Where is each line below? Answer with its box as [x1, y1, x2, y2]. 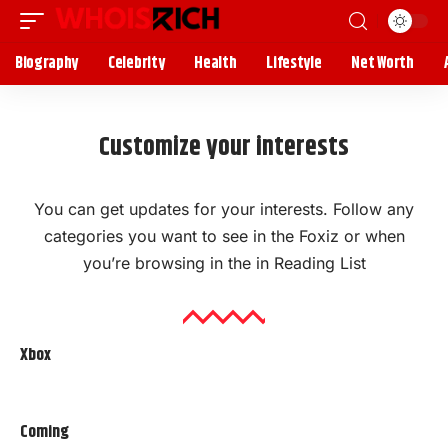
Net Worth [351, 51, 414, 76]
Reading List [273, 253, 366, 273]
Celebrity [108, 51, 165, 76]
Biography [15, 51, 79, 76]
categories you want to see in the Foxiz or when [43, 226, 405, 246]
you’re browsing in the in [82, 253, 274, 273]
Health [194, 51, 237, 76]
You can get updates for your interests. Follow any [34, 199, 414, 219]
